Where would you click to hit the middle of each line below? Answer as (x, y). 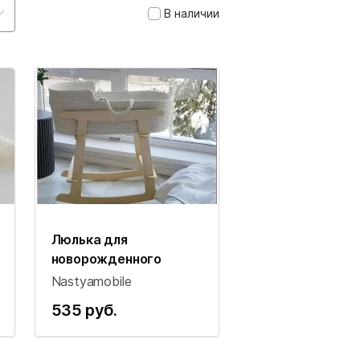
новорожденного (106, 259)
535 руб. (84, 310)
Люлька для (89, 239)
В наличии (192, 13)
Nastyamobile (91, 281)
